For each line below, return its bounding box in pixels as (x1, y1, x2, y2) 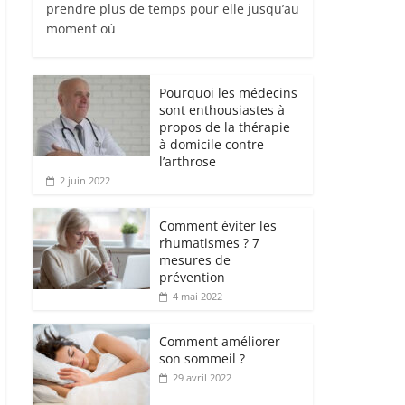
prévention (159, 268, 225, 286)
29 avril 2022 (173, 370, 231, 384)
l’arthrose (159, 152, 216, 170)
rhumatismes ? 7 (159, 233, 259, 251)
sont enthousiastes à (159, 100, 285, 118)
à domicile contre (159, 135, 264, 153)
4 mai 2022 (173, 288, 222, 303)
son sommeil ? (159, 349, 245, 367)
